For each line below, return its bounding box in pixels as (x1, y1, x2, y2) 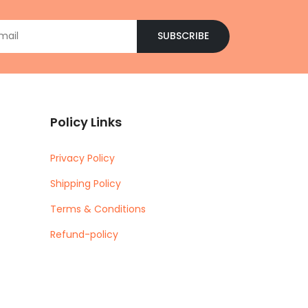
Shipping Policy (50, 176, 121, 190)
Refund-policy (50, 227, 118, 241)
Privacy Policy (50, 151, 115, 165)
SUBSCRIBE (157, 29, 209, 43)
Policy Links (50, 113, 122, 131)
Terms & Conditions (50, 201, 146, 216)
